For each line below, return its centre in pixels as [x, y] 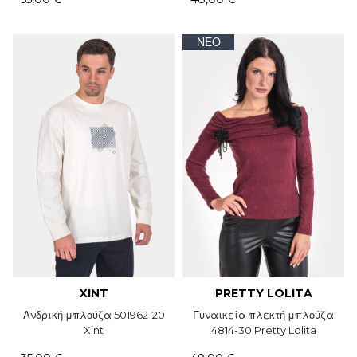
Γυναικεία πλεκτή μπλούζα [263, 314]
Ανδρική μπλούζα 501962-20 [94, 314]
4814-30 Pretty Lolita [263, 330]
